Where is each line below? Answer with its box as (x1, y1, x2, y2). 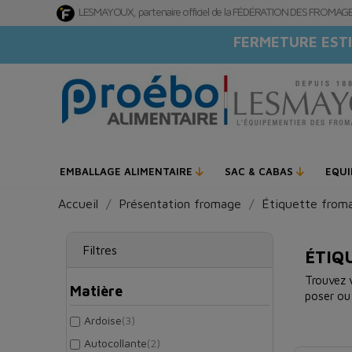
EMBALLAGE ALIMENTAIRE (60, 165, 196, 178)
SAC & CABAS (225, 165, 296, 178)
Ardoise (84, 313, 122, 328)
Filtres (82, 243, 117, 258)
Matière (70, 283, 123, 300)
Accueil (58, 196, 98, 211)
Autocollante (84, 336, 147, 350)
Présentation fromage (119, 196, 241, 211)
